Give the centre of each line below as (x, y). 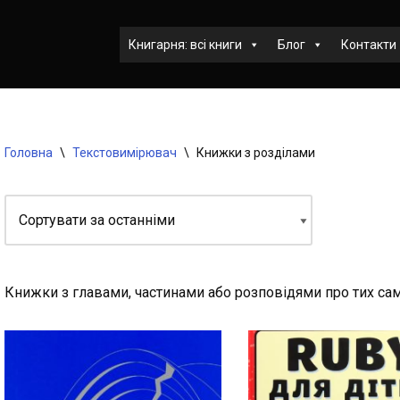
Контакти (369, 44)
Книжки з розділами (256, 153)
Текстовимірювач (125, 153)
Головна (29, 153)
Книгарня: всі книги (185, 44)
